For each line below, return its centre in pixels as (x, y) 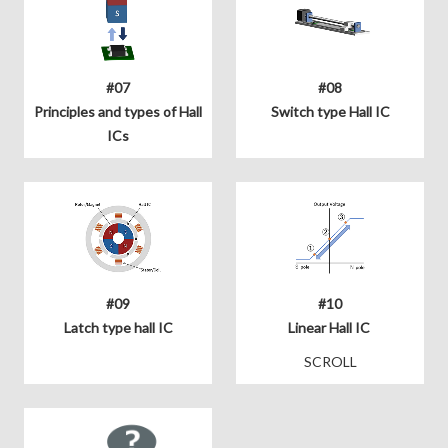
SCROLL (330, 361)
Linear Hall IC (330, 327)
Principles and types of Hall (118, 111)
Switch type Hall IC (330, 111)
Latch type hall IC (118, 327)
